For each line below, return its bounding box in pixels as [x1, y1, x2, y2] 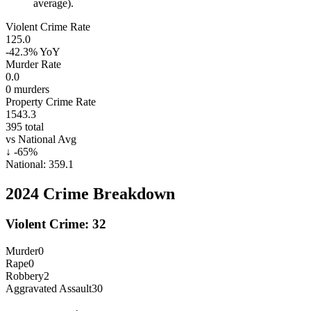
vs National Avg [6, 133, 76, 145]
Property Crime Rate [6, 95, 96, 108]
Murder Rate [6, 58, 61, 70]
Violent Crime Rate [6, 20, 90, 33]
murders [11, 83, 49, 95]
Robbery [6, 270, 44, 283]
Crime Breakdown [39, 184, 175, 203]
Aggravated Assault [6, 283, 92, 295]
